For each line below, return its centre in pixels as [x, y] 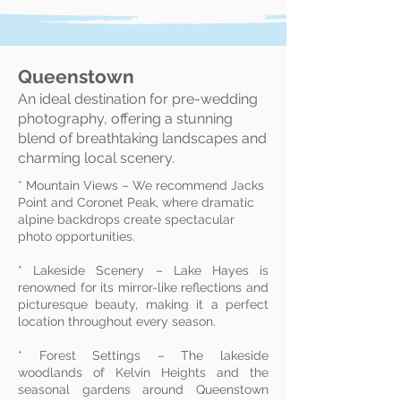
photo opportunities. [77, 236]
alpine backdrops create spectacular [126, 219]
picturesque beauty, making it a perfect [143, 304]
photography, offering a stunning [125, 119]
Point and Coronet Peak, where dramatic [136, 202]
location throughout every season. [117, 321]
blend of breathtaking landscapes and [142, 138]
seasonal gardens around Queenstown [143, 389]
